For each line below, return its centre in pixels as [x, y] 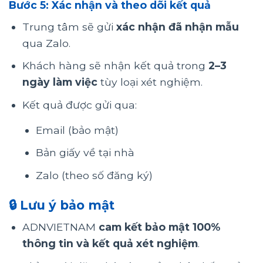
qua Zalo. [46, 43]
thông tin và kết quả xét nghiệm [110, 244]
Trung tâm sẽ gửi [69, 26]
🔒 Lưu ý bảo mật [62, 205]
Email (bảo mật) [77, 130]
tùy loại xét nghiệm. [150, 82]
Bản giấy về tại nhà [85, 153]
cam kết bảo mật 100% [159, 227]
